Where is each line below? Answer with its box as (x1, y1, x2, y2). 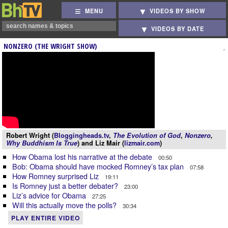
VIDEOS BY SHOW (150, 7, 206, 15)
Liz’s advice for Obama (12, 190, 88, 201)
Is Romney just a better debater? (12, 180, 120, 191)
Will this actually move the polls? (12, 199, 119, 210)
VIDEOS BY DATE (151, 24, 205, 33)
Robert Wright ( (6, 131, 54, 140)
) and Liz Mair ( (77, 138, 124, 148)
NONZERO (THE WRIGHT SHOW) (4, 41, 97, 51)
